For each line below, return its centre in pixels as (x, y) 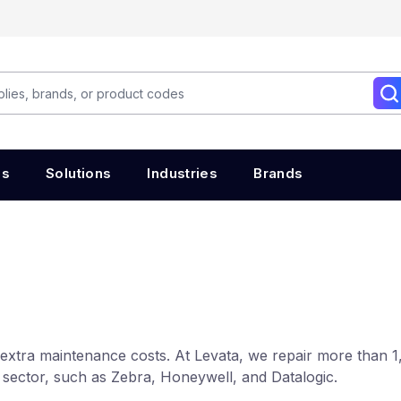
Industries (183, 173)
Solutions (79, 173)
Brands (278, 173)
